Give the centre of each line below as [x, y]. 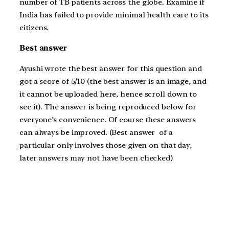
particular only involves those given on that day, [106, 145]
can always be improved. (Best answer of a [96, 132]
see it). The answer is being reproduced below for [108, 107]
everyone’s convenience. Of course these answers [108, 119]
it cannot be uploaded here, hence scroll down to [108, 94]
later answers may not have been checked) [96, 158]
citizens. [34, 28]
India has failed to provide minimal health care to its [114, 15]
